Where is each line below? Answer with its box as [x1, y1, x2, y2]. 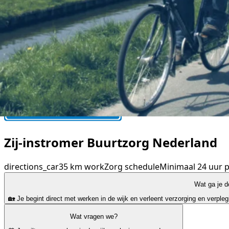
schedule [125, 161, 159, 172]
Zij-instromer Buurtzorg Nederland [4, 133, 217, 151]
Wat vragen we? [70, 212, 118, 220]
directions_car [4, 161, 59, 172]
